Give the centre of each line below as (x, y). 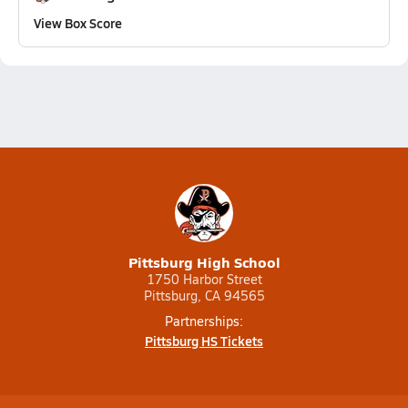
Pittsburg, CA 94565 (204, 296)
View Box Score (78, 23)
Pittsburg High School (204, 262)
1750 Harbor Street (204, 279)
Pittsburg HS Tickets (204, 341)
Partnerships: (204, 321)
